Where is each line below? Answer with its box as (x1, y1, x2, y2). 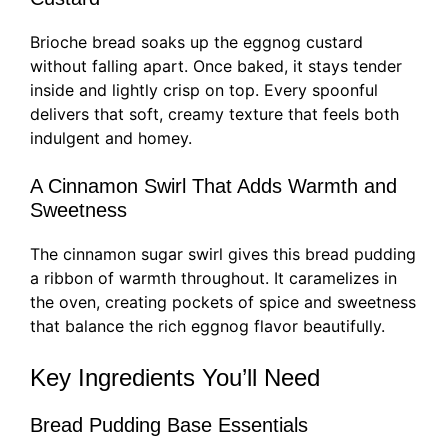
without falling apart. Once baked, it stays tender (30, 56, 402, 77)
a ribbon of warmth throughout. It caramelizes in (30, 268, 397, 289)
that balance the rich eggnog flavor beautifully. (30, 316, 385, 337)
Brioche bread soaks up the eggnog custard (30, 32, 363, 53)
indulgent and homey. (30, 128, 192, 149)
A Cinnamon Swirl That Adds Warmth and (30, 175, 397, 198)
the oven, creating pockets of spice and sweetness (30, 292, 416, 313)
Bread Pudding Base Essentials (30, 414, 308, 437)
